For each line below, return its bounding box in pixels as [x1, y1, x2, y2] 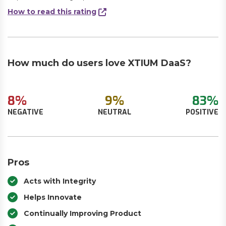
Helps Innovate [24, 193, 82, 202]
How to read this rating [8, 7, 96, 16]
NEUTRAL [98, 107, 131, 117]
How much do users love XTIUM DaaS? [8, 58, 191, 69]
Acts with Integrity [24, 177, 96, 186]
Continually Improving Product [24, 209, 141, 218]
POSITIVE [186, 107, 218, 117]
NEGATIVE [8, 107, 43, 117]
